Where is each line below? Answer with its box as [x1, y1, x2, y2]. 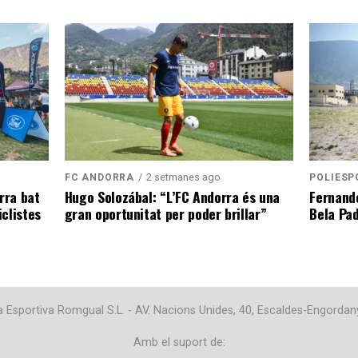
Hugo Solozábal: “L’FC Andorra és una [64, 185, 280, 207]
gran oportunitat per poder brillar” [64, 202, 267, 224]
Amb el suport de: [133, 335, 225, 349]
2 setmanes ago [146, 170, 221, 183]
